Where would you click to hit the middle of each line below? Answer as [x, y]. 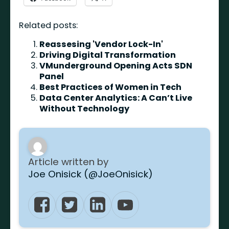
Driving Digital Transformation [108, 55]
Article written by [69, 162]
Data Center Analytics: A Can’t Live [116, 98]
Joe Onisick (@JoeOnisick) [90, 174]
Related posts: [49, 26]
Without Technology [85, 109]
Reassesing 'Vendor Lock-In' [101, 44]
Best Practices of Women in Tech [111, 87]
